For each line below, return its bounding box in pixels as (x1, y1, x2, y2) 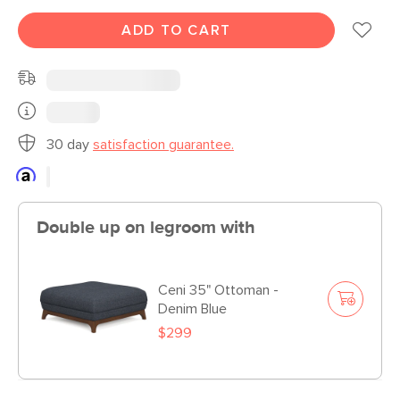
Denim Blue (158, 302, 227, 316)
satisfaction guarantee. (93, 137, 234, 152)
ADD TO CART (121, 23, 231, 37)
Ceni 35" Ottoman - (158, 283, 279, 297)
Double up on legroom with (37, 219, 255, 237)
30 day (46, 137, 93, 152)
